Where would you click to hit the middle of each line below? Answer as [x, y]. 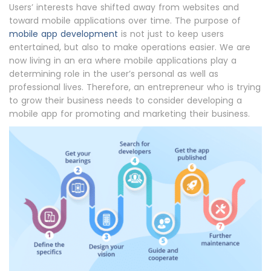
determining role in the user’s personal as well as [114, 74]
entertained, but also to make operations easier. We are [130, 47]
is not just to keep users [171, 34]
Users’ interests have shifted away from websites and [124, 7]
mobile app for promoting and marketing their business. [129, 114]
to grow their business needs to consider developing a [126, 100]
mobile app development [64, 34]
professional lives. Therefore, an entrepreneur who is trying [135, 87]
